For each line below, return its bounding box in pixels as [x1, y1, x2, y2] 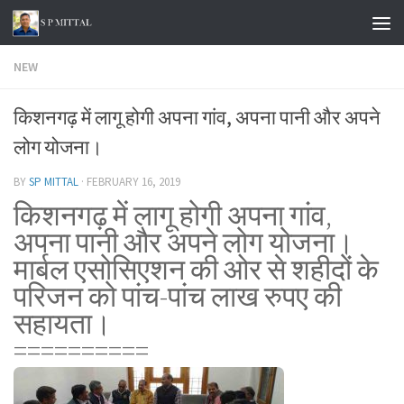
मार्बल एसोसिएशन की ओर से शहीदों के [14, 252, 379, 288]
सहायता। [14, 306, 112, 342]
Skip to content [24, 17, 124, 35]
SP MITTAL [29, 174, 78, 189]
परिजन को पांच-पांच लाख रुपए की [14, 279, 342, 315]
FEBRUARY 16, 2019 [87, 174, 180, 189]
